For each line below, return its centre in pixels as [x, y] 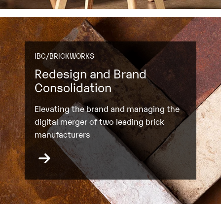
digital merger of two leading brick [99, 121]
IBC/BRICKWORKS [64, 55]
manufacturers [62, 134]
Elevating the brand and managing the [107, 108]
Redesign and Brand [90, 73]
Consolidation [73, 87]
